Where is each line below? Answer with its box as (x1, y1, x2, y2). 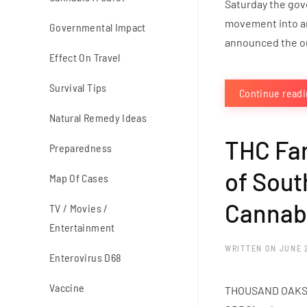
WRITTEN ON (225, 243, 280, 254)
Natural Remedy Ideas (49, 111, 147, 125)
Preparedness (49, 141, 112, 155)
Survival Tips (49, 81, 107, 95)
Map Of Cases (49, 171, 109, 185)
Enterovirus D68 (49, 251, 122, 265)
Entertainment (49, 221, 115, 234)
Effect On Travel (49, 51, 121, 64)
